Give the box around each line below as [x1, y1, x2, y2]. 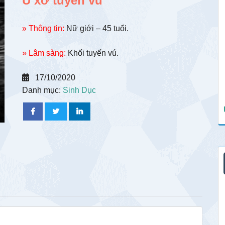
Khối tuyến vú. [66, 49, 119, 57]
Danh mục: [22, 86, 63, 94]
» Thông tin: [22, 24, 64, 33]
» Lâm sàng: [22, 49, 66, 57]
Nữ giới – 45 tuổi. [64, 24, 129, 33]
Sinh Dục [63, 86, 96, 94]
